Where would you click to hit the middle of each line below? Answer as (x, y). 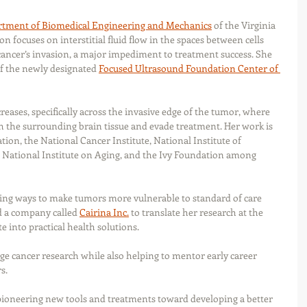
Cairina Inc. (104, 212)
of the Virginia (245, 25)
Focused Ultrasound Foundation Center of (189, 69)
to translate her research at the (197, 212)
